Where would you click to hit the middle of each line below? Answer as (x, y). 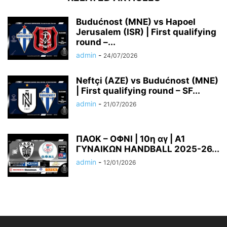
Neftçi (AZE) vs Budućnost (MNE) (147, 81)
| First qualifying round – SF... (138, 91)
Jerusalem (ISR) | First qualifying (146, 32)
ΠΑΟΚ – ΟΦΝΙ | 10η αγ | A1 (130, 139)
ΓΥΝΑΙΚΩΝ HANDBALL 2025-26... (148, 149)
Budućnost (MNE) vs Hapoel (136, 22)
